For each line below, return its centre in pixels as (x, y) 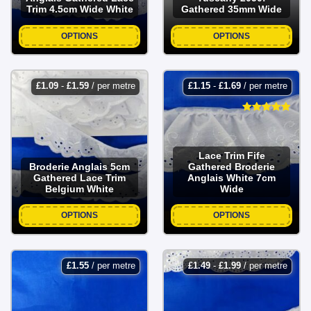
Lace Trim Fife (232, 155)
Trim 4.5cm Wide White (79, 9)
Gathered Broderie (232, 166)
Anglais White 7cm (232, 177)
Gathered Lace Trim (79, 177)
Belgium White (79, 188)
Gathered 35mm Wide (232, 9)
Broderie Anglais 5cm (79, 166)
